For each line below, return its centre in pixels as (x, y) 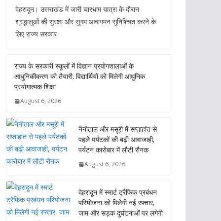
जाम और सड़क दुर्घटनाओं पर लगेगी (121, 213)
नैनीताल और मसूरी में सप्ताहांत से (118, 129)
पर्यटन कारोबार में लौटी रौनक (113, 150)
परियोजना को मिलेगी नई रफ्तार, (116, 203)
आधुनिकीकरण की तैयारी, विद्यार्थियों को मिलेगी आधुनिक (80, 76)
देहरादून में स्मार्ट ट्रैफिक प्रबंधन (118, 192)
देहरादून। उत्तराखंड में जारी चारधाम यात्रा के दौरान (77, 9)
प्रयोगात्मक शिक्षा (35, 87)
